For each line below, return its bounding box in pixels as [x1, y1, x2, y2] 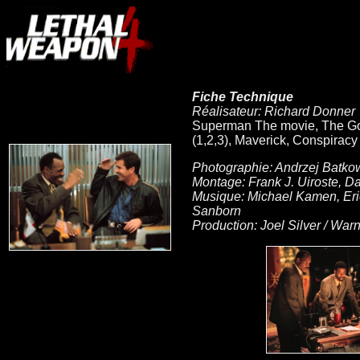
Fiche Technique [192, 90, 293, 104]
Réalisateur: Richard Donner [192, 104, 355, 118]
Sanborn [192, 204, 241, 218]
